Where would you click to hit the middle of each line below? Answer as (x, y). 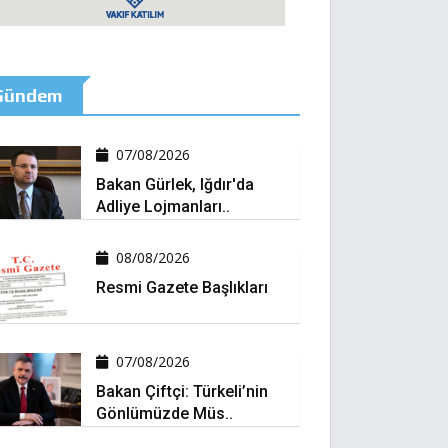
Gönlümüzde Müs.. (164, 413)
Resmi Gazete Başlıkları (181, 288)
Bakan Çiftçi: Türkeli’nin (181, 391)
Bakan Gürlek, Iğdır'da (174, 184)
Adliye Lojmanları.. (162, 206)
